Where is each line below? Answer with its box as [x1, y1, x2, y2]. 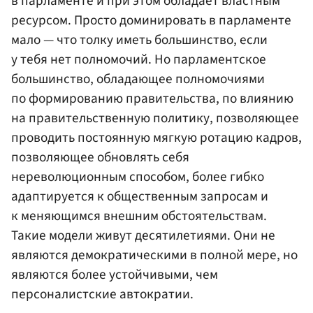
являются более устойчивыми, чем [11, 264, 218, 284]
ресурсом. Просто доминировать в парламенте [11, 10, 291, 30]
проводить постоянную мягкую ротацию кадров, [11, 127, 302, 147]
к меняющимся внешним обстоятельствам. [11, 205, 267, 226]
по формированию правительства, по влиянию [11, 88, 293, 108]
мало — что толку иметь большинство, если [11, 29, 268, 50]
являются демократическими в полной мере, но [11, 245, 298, 265]
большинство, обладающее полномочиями [11, 68, 265, 89]
